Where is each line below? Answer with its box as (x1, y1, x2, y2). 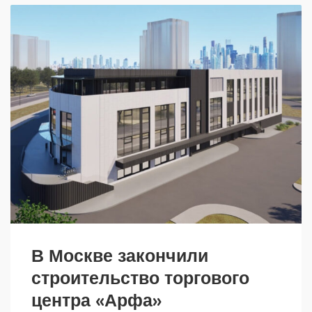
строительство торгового (31, 266, 249, 288)
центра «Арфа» (31, 288, 162, 311)
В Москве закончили (31, 244, 208, 266)
